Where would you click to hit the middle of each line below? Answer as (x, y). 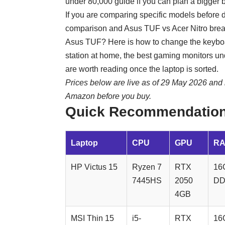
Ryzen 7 (147, 167)
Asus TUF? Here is (100, 42)
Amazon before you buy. (108, 96)
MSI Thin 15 (92, 218)
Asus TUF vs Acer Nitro (166, 29)
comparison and (95, 29)
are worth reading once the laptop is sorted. (142, 69)
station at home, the (101, 56)
